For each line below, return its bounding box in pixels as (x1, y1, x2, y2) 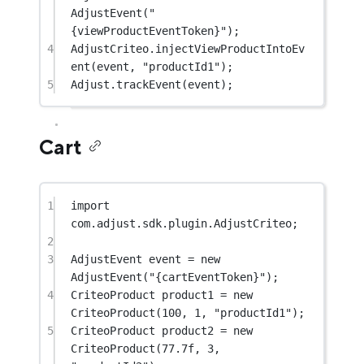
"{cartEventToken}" (149, 270, 266, 284)
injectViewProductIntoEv (155, 41, 305, 55)
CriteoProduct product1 (71, 288, 221, 301)
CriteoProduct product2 (71, 323, 221, 337)
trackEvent (116, 77, 182, 91)
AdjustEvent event (71, 252, 188, 266)
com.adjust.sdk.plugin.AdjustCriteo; (71, 216, 299, 230)
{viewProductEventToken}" (71, 24, 227, 37)
